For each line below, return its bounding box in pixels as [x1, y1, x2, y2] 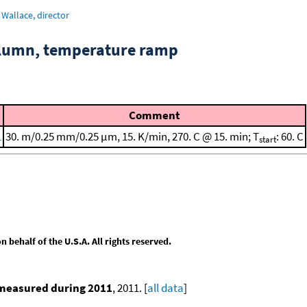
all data [147, 280, 184, 295]
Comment [129, 108, 180, 123]
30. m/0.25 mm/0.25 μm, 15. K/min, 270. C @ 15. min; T [5, 129, 259, 144]
